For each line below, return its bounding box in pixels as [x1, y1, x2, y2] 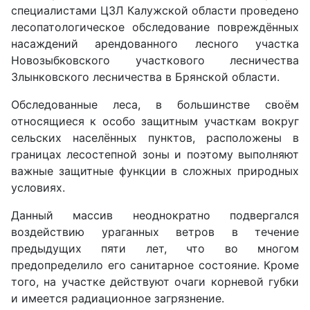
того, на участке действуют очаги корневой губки [11, 274, 299, 289]
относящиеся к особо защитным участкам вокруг [11, 113, 299, 128]
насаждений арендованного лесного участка [11, 36, 299, 51]
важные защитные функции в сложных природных [11, 163, 299, 178]
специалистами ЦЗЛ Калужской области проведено [11, 3, 299, 17]
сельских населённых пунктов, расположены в [11, 130, 299, 145]
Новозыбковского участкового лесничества [11, 53, 299, 67]
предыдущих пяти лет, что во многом [11, 241, 299, 255]
